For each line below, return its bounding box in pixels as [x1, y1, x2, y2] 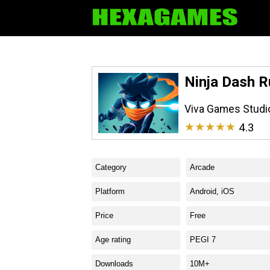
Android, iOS [190, 186, 234, 196]
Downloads [95, 259, 133, 268]
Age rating [95, 234, 131, 244]
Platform [95, 186, 125, 196]
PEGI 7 [190, 234, 216, 244]
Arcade [190, 162, 215, 172]
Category [95, 162, 127, 172]
